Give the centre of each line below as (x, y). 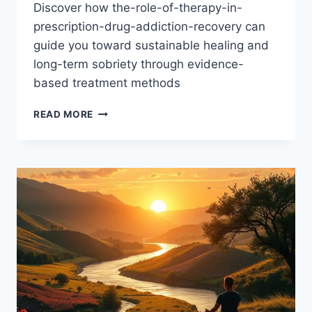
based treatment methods (107, 83)
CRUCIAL (116, 126)
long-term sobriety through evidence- (139, 64)
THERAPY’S (122, 111)
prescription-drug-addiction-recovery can (149, 27)
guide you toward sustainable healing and (151, 46)
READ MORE (64, 115)
